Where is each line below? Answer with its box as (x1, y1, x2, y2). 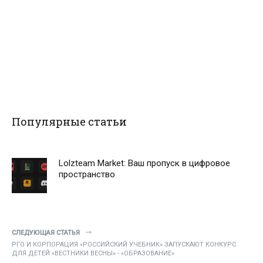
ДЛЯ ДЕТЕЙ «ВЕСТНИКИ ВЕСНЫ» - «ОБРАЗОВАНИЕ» (12, 249, 174, 258)
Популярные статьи (12, 114, 127, 129)
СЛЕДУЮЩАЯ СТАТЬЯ (12, 229, 80, 237)
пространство (59, 169, 115, 180)
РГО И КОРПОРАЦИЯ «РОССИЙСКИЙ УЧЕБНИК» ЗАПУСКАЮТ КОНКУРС (12, 241, 236, 249)
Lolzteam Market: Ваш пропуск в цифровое (59, 158, 230, 169)
